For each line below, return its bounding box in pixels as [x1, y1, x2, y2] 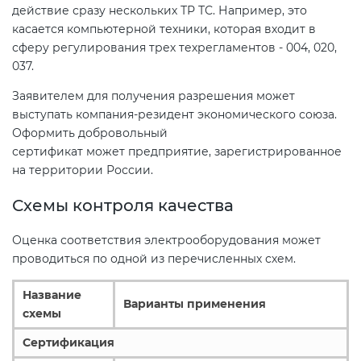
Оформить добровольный [12, 125, 168, 140]
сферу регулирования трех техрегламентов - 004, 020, [12, 39, 337, 55]
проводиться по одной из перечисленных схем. [12, 251, 296, 267]
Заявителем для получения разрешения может [12, 88, 295, 103]
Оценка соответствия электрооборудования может [12, 233, 321, 248]
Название [23, 288, 81, 303]
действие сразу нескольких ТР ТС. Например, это [12, 2, 307, 18]
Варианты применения [123, 297, 266, 312]
